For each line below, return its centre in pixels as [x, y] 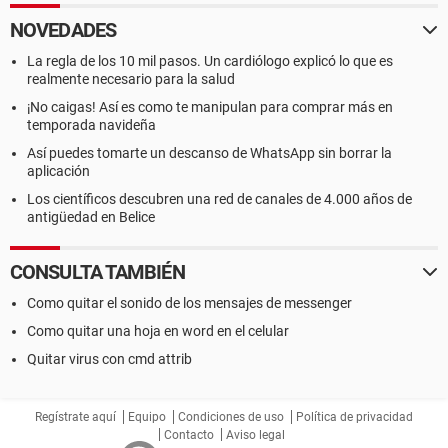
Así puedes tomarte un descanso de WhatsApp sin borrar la [209, 153]
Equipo [147, 417]
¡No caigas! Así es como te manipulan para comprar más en [210, 107]
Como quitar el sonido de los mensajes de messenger [189, 303]
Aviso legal [255, 435]
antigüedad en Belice [91, 217]
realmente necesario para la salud [131, 79]
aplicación [58, 171]
